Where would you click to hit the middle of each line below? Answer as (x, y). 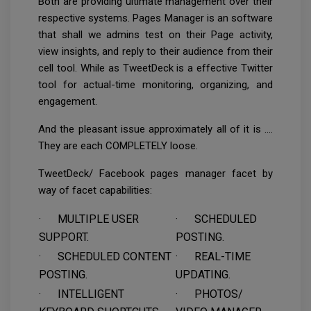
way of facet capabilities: (95, 191)
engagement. (68, 102)
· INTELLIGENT (82, 294)
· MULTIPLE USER (89, 219)
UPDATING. (203, 275)
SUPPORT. (64, 237)
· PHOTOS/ (209, 294)
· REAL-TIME (213, 257)
